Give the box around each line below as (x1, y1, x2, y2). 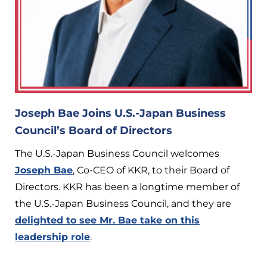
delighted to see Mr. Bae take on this (15, 214, 200, 226)
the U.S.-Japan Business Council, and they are (15, 197, 231, 209)
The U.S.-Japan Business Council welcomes (15, 147, 219, 159)
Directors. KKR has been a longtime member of (15, 181, 240, 193)
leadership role (15, 231, 90, 243)
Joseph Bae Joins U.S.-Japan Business (15, 106, 226, 120)
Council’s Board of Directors (15, 123, 172, 137)
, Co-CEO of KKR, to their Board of (73, 164, 229, 176)
